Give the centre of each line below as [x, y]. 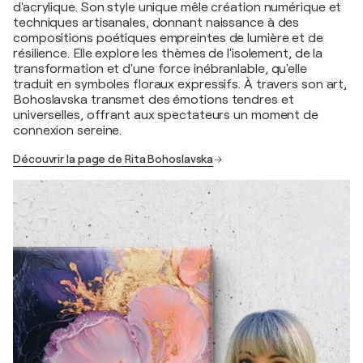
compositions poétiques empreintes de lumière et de [168, 38]
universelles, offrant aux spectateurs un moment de [166, 115]
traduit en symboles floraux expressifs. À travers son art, [180, 85]
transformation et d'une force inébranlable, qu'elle [160, 69]
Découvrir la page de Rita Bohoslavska [113, 159]
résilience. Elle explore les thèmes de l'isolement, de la [168, 54]
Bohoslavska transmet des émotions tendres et [154, 100]
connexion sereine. [68, 131]
